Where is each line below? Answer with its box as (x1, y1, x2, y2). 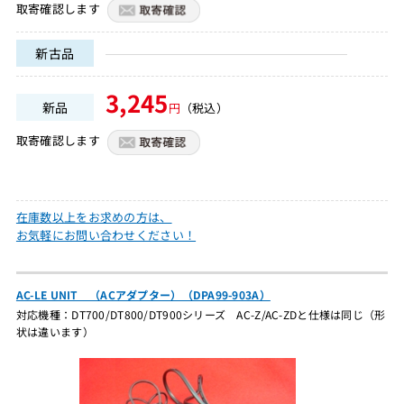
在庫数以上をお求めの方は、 (15, 207, 172, 225)
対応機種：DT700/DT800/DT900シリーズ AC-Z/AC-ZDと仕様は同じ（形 (15, 306, 386, 322)
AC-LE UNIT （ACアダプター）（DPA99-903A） (15, 286, 271, 302)
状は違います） (15, 323, 94, 339)
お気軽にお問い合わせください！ (15, 225, 197, 243)
